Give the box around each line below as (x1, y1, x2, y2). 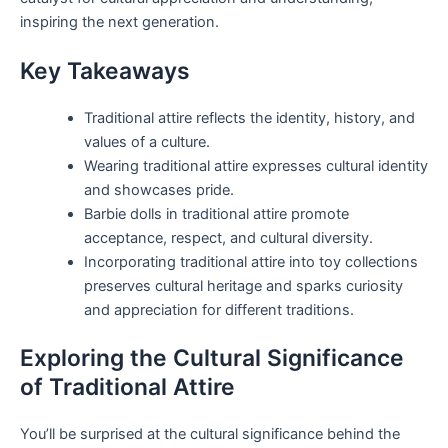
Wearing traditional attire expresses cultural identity (83, 157, 428, 176)
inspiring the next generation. (20, 12, 219, 31)
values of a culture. (83, 133, 210, 152)
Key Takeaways (20, 57, 190, 86)
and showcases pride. (83, 181, 234, 200)
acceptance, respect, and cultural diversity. (83, 229, 373, 248)
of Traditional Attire (20, 373, 235, 402)
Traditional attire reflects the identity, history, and (83, 109, 415, 128)
